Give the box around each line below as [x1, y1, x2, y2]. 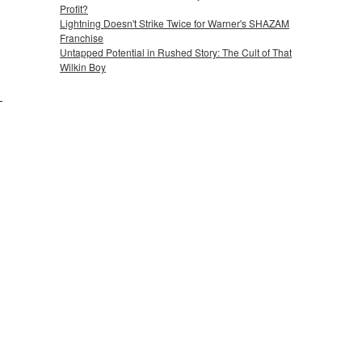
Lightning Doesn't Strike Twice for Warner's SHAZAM [60, 16, 289, 31]
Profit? [60, 2, 88, 16]
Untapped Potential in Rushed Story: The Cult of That [60, 45, 292, 60]
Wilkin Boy [60, 60, 106, 74]
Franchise [60, 31, 103, 45]
